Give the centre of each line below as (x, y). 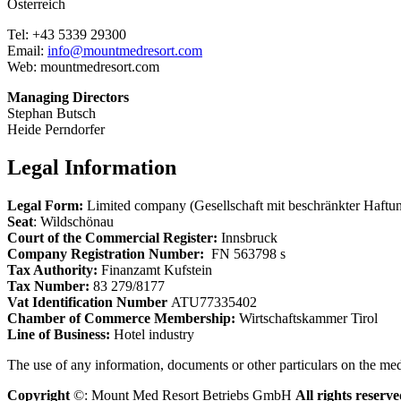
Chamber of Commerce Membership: (121, 318)
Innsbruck (247, 237)
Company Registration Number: (107, 253)
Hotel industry (152, 334)
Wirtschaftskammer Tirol (307, 318)
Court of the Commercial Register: (112, 237)
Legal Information (92, 168)
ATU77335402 (212, 302)
